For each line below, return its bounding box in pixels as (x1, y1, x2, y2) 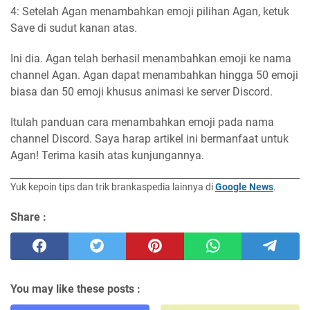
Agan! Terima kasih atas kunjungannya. (10, 149, 204, 163)
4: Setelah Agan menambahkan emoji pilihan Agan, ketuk (10, 5, 289, 19)
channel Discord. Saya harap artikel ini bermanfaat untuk (10, 132, 289, 146)
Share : (10, 210, 46, 224)
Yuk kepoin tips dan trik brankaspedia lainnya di (10, 181, 215, 193)
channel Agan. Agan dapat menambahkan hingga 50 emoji (10, 69, 298, 82)
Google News (215, 181, 273, 193)
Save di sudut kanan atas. (10, 21, 137, 35)
